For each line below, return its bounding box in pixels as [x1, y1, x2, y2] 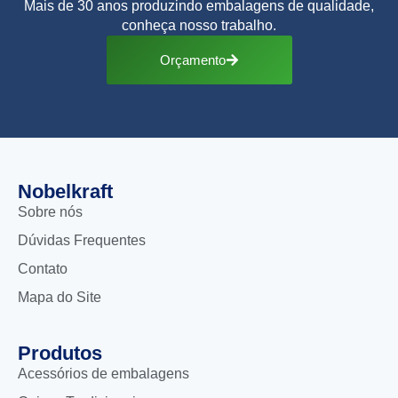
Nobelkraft [18, 180, 113, 203]
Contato [18, 261, 68, 277]
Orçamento [159, 52, 226, 68]
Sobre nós [18, 204, 83, 220]
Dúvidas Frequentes [18, 233, 146, 249]
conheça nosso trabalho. [122, 18, 276, 34]
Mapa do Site [18, 290, 101, 306]
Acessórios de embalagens [18, 366, 189, 382]
